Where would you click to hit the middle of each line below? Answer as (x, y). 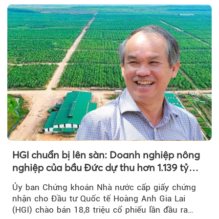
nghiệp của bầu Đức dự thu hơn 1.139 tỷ (100, 168)
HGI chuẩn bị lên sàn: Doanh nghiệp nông (106, 155)
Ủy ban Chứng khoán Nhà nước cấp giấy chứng (104, 187)
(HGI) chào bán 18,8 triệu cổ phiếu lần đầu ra (100, 210)
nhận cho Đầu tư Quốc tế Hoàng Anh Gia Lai (99, 199)
